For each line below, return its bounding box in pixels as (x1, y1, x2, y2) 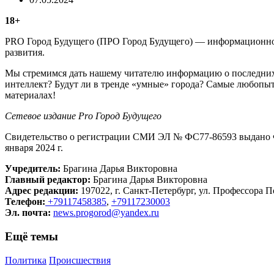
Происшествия (49, 254, 111, 265)
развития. (5, 47, 45, 58)
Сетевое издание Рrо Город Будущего (5, 111, 161, 122)
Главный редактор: (5, 174, 91, 185)
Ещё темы (5, 229, 58, 243)
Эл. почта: (5, 207, 51, 218)
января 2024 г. (5, 143, 63, 154)
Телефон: (5, 196, 45, 207)
